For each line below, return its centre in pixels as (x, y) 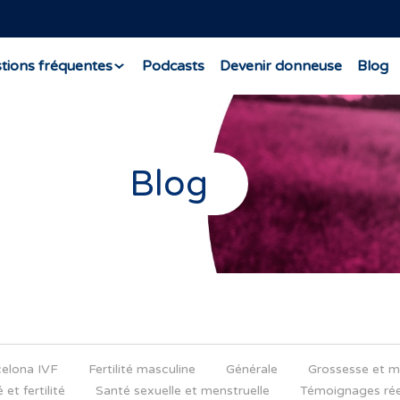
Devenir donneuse (280, 66)
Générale (252, 370)
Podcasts (173, 66)
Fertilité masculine (142, 370)
